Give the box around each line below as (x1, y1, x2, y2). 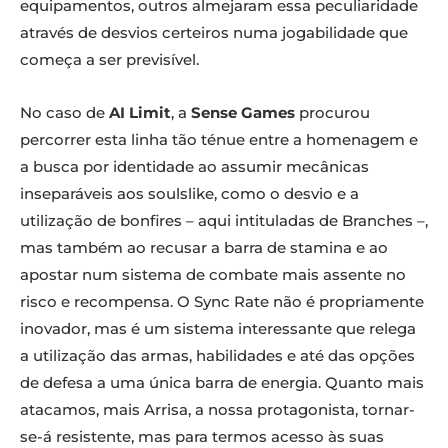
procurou (295, 103, 370, 123)
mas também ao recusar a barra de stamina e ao (20, 238, 388, 258)
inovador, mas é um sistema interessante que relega (20, 319, 416, 339)
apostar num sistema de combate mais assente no (20, 265, 406, 285)
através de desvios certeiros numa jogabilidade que (20, 23, 408, 43)
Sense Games (191, 103, 295, 123)
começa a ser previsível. (20, 50, 199, 70)
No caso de (20, 103, 109, 123)
